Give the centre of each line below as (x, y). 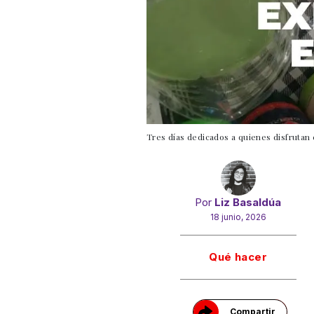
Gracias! (240, 241)
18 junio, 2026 (238, 217)
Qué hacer (238, 257)
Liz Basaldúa (248, 202)
